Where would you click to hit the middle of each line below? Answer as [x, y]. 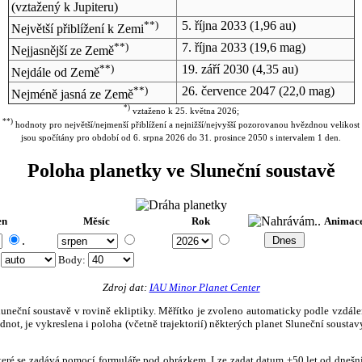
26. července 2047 [228, 90]
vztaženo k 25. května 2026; [184, 111]
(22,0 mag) [305, 90]
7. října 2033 [214, 47]
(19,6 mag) [276, 47]
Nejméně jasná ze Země [72, 95]
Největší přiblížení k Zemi [77, 29]
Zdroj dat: [126, 287]
